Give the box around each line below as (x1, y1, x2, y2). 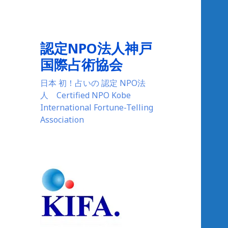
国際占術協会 (40, 55, 137, 74)
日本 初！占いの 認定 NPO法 (40, 77, 146, 89)
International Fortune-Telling (40, 102, 154, 113)
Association (40, 114, 84, 126)
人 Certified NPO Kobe (40, 90, 131, 101)
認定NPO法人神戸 (40, 39, 153, 58)
